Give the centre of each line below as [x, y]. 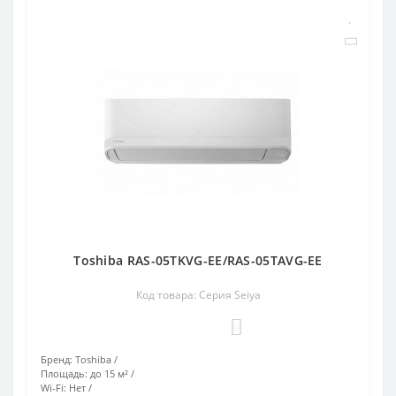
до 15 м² [109, 373]
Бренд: [57, 359]
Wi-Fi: [53, 387]
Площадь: [64, 373]
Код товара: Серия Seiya [198, 294]
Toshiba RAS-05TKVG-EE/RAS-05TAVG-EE [198, 260]
